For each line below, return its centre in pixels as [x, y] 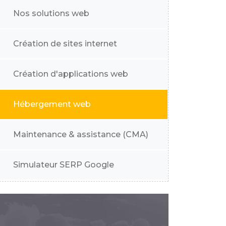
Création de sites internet [65, 44]
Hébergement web [52, 104]
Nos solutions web [51, 13]
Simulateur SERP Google [64, 165]
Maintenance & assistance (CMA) [81, 134]
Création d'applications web [71, 74]
